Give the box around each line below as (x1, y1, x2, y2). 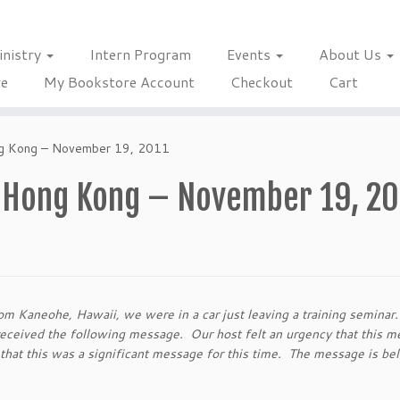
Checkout (229, 71, 293, 92)
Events (226, 44, 274, 64)
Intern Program (88, 44, 191, 64)
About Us (318, 44, 385, 64)
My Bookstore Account (43, 71, 195, 92)
